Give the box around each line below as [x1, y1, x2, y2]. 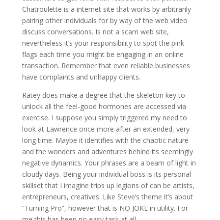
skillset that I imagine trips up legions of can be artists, [22, 181, 194, 190]
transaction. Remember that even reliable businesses [22, 61, 190, 70]
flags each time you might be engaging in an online [22, 50, 184, 59]
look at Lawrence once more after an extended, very [22, 124, 190, 134]
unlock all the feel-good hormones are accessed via [22, 102, 186, 111]
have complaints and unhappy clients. [22, 72, 140, 82]
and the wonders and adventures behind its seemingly [22, 147, 193, 156]
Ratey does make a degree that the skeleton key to [22, 90, 185, 100]
